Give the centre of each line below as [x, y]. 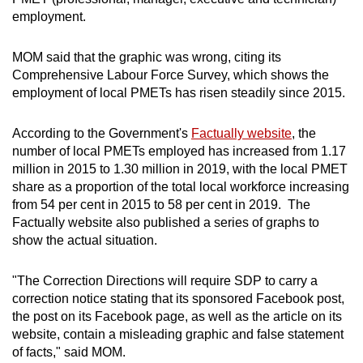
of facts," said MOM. [69, 352]
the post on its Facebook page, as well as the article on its [177, 316]
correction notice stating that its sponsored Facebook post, [178, 298]
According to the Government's [102, 133]
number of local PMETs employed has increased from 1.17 [179, 151]
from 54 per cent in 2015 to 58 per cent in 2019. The [161, 204]
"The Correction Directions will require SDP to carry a [165, 280]
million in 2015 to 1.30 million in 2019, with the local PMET [180, 169]
